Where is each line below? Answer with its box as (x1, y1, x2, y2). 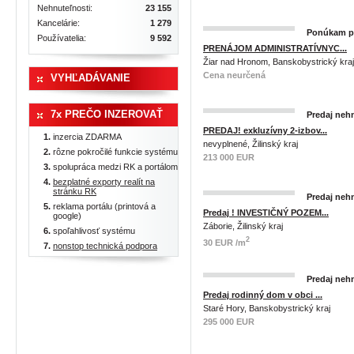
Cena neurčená (203, 70, 265, 80)
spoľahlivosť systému (53, 226, 135, 235)
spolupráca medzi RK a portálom (53, 162, 178, 171)
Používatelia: (37, 33, 86, 43)
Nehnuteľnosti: (37, 3, 92, 13)
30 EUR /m (203, 237, 246, 247)
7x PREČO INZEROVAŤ (51, 108, 163, 120)
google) (53, 211, 81, 220)
